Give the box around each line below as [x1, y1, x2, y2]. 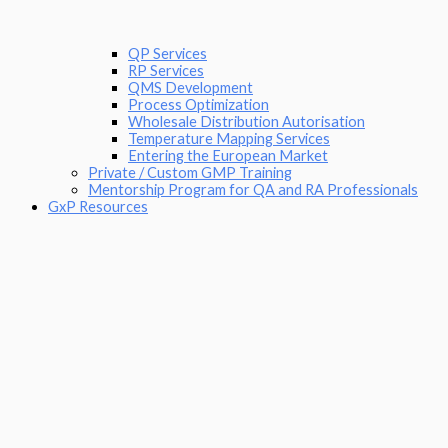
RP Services [128, 61, 204, 79]
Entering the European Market [128, 146, 328, 164]
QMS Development [128, 78, 253, 96]
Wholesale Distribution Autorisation [128, 112, 365, 130]
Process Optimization [128, 95, 269, 113]
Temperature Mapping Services [128, 129, 330, 147]
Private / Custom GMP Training [88, 163, 292, 181]
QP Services [128, 44, 207, 62]
